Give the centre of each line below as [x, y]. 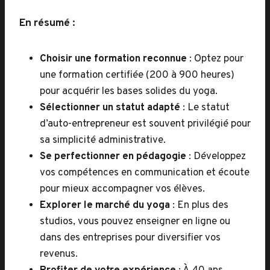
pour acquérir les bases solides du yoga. [129, 92]
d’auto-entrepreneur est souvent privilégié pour [145, 124]
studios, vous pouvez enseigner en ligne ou [135, 222]
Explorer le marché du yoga [105, 206]
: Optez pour [215, 59]
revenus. [59, 254]
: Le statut [205, 108]
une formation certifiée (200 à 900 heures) [137, 75]
